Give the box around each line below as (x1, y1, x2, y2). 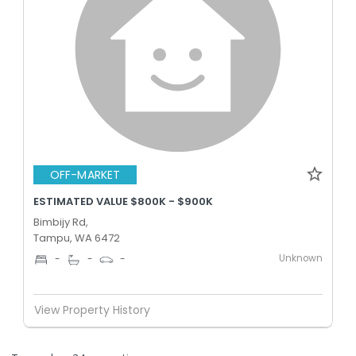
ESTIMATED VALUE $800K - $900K (33, 193, 213, 209)
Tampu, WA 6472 (33, 230, 120, 246)
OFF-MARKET (50, 167, 120, 183)
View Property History (34, 302, 150, 318)
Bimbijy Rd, (33, 214, 88, 230)
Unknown (279, 251, 323, 265)
